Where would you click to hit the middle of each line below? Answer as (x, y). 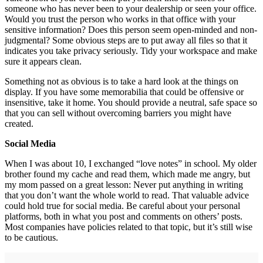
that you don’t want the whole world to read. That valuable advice (127, 195)
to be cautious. (33, 237)
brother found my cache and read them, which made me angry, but (127, 174)
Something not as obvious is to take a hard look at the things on (122, 81)
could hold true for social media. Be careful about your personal (122, 205)
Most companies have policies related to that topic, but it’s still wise (129, 227)
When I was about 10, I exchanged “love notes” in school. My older (131, 163)
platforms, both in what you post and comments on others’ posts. (124, 216)
